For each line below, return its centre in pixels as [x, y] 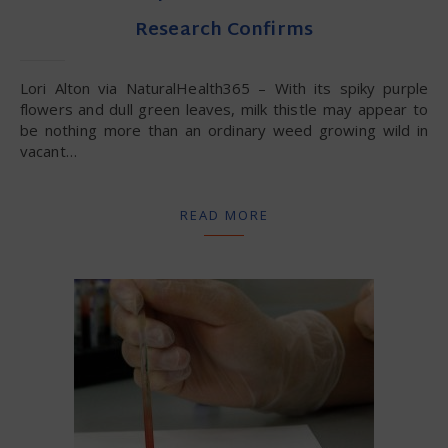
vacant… [48, 150]
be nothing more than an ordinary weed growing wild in [224, 129]
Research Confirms [224, 30]
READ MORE [224, 214]
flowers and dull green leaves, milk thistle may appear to [224, 108]
